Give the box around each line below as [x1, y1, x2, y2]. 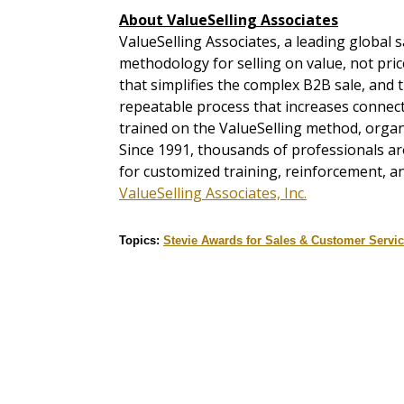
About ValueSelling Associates [119, 10, 338, 31]
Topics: [119, 234, 163, 248]
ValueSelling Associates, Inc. [119, 183, 307, 204]
